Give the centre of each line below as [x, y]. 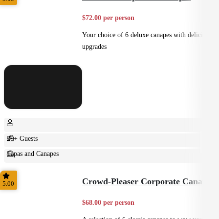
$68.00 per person [108, 202]
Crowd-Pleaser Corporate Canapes [148, 181]
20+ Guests [22, 138]
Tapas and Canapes [33, 154]
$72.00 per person [108, 17]
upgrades [94, 47]
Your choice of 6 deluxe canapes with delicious [147, 35]
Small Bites [23, 169]
